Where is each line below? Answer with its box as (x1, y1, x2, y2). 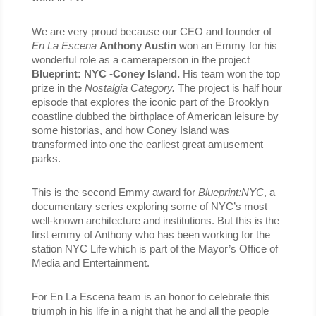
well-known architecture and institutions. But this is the (31, 215, 279, 226)
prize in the (31, 83, 85, 94)
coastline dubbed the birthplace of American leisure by (31, 111, 279, 122)
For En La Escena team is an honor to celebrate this (31, 291, 270, 303)
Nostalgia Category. (84, 83, 178, 94)
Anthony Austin (99, 40, 179, 51)
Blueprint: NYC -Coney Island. (31, 68, 180, 80)
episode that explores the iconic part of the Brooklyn (31, 97, 269, 108)
